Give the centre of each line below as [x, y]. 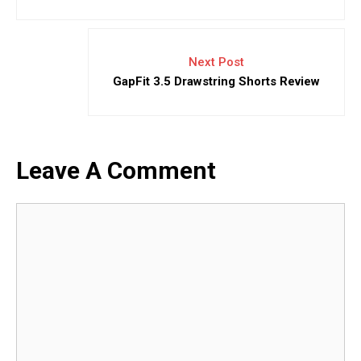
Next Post [216, 62]
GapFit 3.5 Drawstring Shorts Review [216, 82]
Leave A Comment [116, 171]
